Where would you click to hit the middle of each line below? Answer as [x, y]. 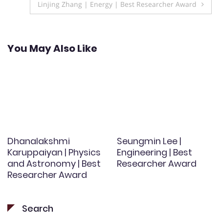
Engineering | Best [154, 152]
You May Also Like [52, 48]
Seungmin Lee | [149, 141]
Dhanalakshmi [39, 141]
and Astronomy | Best [54, 163]
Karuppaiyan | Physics [54, 152]
